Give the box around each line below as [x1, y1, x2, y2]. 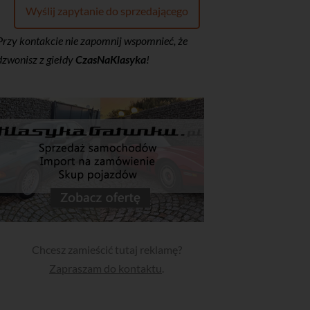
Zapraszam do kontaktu [49, 261, 163, 275]
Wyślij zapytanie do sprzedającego [25, 3, 188, 17]
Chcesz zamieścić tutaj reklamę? [31, 242, 182, 256]
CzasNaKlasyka [75, 52, 146, 66]
